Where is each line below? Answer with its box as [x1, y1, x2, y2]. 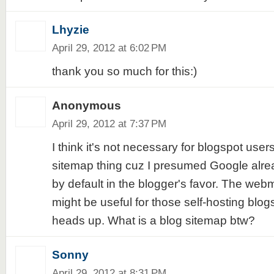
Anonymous [51, 99, 121, 112]
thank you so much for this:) [51, 65, 197, 78]
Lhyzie [51, 23, 89, 36]
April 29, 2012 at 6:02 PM [51, 42, 166, 54]
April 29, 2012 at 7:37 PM [51, 117, 166, 130]
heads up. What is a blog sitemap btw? [51, 214, 255, 227]
